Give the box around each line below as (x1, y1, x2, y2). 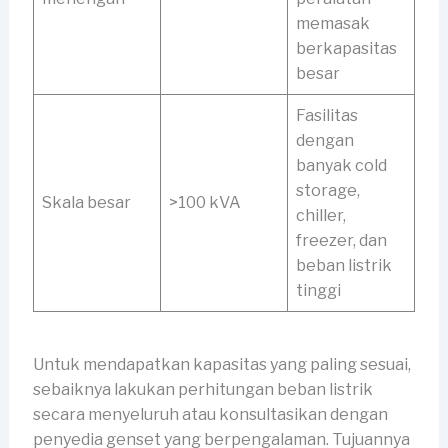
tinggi (295, 281, 341, 301)
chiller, (295, 206, 346, 226)
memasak (295, 14, 370, 34)
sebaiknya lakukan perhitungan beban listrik (32, 380, 373, 400)
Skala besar (41, 193, 131, 213)
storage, (295, 181, 360, 201)
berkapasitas (295, 39, 397, 59)
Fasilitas (295, 106, 358, 126)
